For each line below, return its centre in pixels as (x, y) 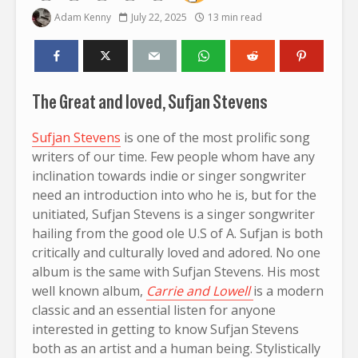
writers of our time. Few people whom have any (173, 156)
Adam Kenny (83, 17)
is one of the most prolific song (215, 137)
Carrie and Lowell (198, 290)
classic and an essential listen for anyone (154, 310)
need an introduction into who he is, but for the (174, 195)
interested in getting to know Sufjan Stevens (165, 329)
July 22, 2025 (159, 17)
